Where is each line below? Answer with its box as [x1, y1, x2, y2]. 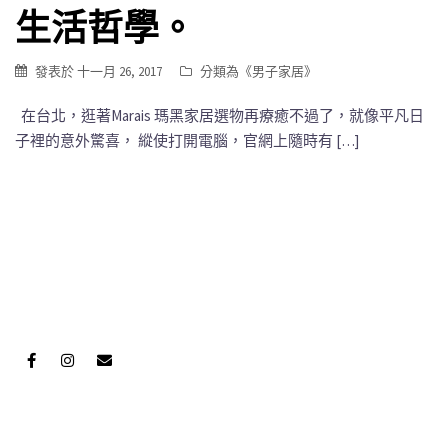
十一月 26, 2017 [77, 62, 162, 80]
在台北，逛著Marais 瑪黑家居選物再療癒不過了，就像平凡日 [15, 105, 424, 125]
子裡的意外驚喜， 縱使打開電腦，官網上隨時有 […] [15, 130, 359, 150]
